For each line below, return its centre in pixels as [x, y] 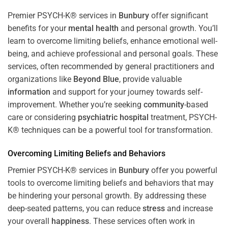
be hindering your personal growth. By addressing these [107, 195]
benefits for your [38, 28]
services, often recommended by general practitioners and [111, 66]
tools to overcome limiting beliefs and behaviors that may [111, 183]
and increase [189, 208]
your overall [30, 221]
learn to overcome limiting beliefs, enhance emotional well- [112, 41]
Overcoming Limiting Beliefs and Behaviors [87, 153]
